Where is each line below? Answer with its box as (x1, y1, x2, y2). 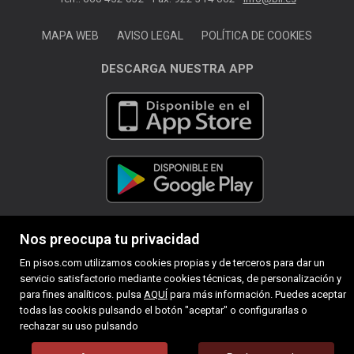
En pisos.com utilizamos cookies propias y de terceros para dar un (20, 257, 325, 269)
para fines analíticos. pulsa (20, 288, 144, 300)
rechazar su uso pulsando (20, 320, 138, 332)
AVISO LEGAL (117, 29, 183, 42)
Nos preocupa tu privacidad (20, 231, 199, 247)
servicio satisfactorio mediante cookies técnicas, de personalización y (20, 273, 341, 284)
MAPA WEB (42, 29, 99, 42)
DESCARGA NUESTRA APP (100, 62, 254, 76)
